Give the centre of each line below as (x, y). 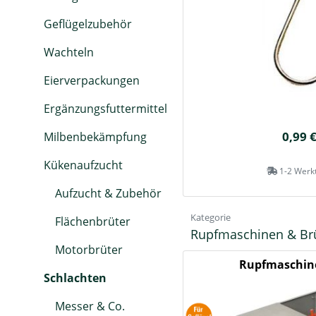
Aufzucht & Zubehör (108, 193)
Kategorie (211, 217)
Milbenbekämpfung (95, 137)
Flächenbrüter (93, 221)
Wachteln (69, 52)
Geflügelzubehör (88, 24)
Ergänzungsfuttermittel (105, 109)
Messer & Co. (90, 306)
